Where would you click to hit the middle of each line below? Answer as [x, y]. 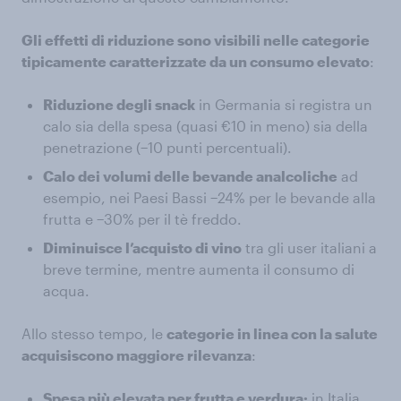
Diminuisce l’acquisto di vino [142, 248]
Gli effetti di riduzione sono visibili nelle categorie [196, 40]
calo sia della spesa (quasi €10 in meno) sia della [205, 126]
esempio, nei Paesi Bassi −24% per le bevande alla [209, 198]
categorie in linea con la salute [272, 334]
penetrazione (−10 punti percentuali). [167, 148]
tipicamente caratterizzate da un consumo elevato [196, 62]
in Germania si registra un [284, 105]
